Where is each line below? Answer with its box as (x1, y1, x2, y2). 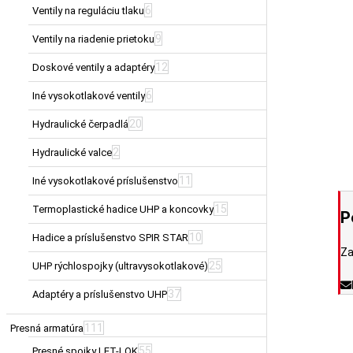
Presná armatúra (10, 321, 84, 334)
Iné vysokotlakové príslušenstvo (32, 174, 178, 187)
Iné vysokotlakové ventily (32, 89, 145, 102)
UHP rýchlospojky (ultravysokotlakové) (32, 259, 208, 272)
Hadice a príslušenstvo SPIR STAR (32, 231, 188, 243)
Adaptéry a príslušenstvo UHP (32, 288, 167, 300)
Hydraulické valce (32, 146, 112, 158)
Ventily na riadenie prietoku (32, 32, 154, 45)
